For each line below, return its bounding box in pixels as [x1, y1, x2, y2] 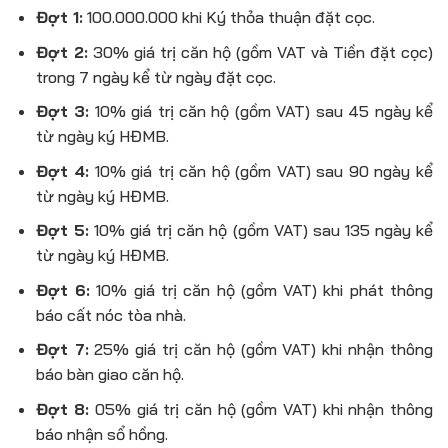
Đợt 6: [35, 279, 91, 300]
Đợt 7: [35, 339, 89, 360]
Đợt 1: [35, 6, 83, 27]
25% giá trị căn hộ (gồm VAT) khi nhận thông [88, 339, 434, 360]
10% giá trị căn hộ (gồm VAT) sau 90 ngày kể [89, 160, 434, 181]
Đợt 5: [35, 220, 89, 241]
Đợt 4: [35, 160, 90, 181]
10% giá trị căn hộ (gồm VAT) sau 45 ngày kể [89, 101, 434, 122]
